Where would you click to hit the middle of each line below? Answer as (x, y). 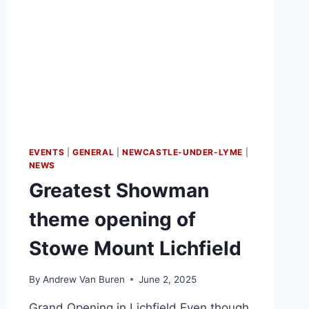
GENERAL (93, 152)
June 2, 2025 (167, 279)
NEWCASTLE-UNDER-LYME (182, 152)
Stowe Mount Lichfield (135, 249)
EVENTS (47, 152)
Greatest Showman (119, 191)
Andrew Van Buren (83, 279)
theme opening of (112, 220)
